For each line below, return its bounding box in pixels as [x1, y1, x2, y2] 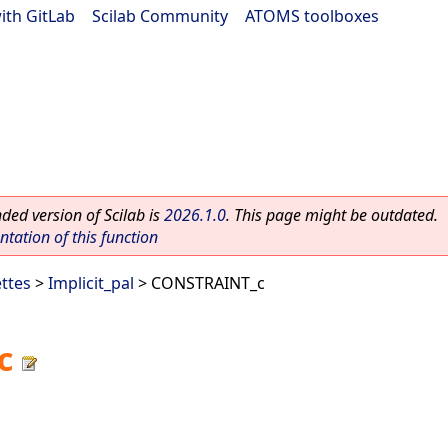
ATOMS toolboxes [245, 5, 379, 27]
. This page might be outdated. [226, 204, 438, 226]
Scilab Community [92, 5, 228, 27]
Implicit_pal [48, 272, 134, 294]
